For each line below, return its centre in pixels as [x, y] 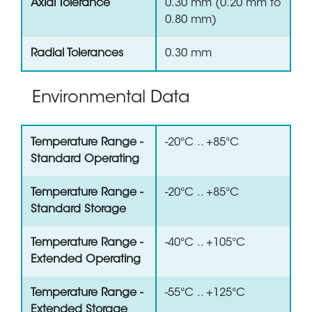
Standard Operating [85, 160]
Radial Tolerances [77, 54]
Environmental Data [111, 99]
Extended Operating [86, 260]
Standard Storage [78, 210]
